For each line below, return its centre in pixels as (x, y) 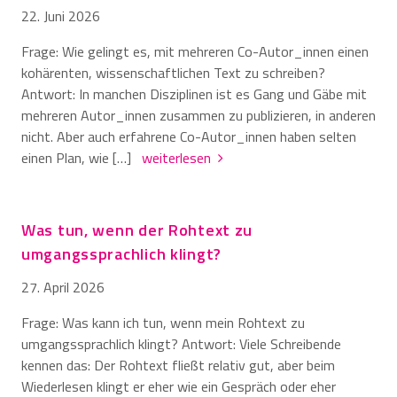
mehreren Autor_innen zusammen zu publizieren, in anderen (198, 115)
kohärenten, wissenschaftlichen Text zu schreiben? (173, 72)
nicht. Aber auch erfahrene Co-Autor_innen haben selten (189, 136)
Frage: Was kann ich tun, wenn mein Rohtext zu (163, 322)
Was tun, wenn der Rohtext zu (137, 230)
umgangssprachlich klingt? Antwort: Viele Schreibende (181, 343)
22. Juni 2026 (61, 16)
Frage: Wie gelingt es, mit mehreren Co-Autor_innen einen (195, 51)
